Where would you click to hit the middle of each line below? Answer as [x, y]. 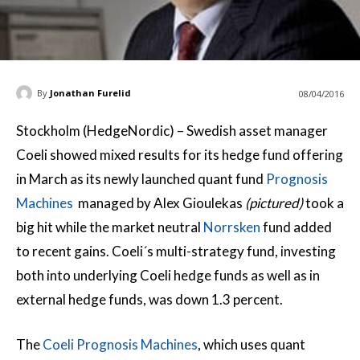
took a [325, 202]
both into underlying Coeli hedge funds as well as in [168, 275]
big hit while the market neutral [110, 227]
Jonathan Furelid [90, 92]
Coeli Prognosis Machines [120, 344]
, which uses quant [252, 344]
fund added [296, 227]
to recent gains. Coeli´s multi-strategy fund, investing [176, 251]
